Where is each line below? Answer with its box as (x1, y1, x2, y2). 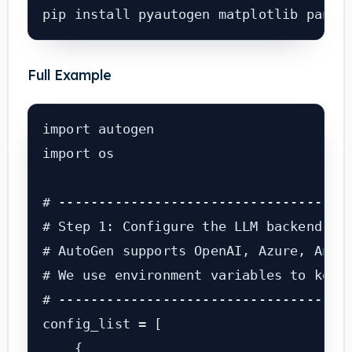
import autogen (42, 121, 155, 137)
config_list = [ (42, 316, 163, 332)
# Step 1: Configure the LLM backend (42, 218, 322, 235)
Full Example (27, 66, 112, 84)
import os (42, 145, 115, 162)
